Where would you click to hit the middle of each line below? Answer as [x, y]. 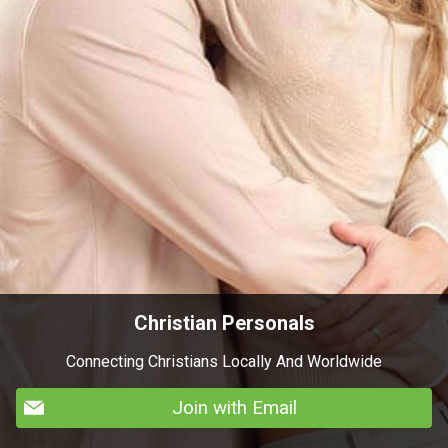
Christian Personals [224, 322]
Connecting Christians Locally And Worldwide [224, 361]
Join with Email [234, 407]
